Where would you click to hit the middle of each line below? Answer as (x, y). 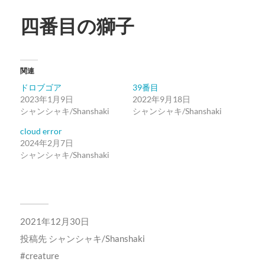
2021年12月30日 (54, 222)
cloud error (41, 131)
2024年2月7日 (46, 143)
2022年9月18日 (161, 99)
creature (42, 256)
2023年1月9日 (46, 99)
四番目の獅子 (77, 26)
